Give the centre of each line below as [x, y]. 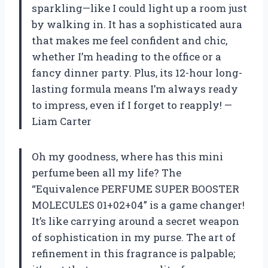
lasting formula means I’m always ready [135, 89]
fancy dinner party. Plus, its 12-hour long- [137, 72]
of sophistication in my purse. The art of [134, 237]
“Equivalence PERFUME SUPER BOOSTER [135, 188]
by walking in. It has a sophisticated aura [137, 24]
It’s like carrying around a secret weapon [135, 221]
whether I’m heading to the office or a [127, 56]
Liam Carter [62, 121]
